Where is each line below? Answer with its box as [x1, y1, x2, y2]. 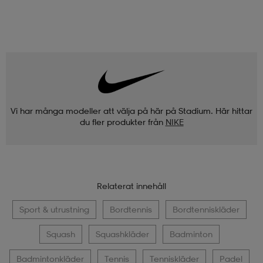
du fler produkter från [79, 116, 163, 127]
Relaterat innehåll [97, 180, 166, 191]
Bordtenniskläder [173, 204, 240, 214]
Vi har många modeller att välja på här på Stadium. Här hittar [11, 105, 252, 116]
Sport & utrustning [19, 204, 89, 214]
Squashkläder [96, 228, 149, 239]
